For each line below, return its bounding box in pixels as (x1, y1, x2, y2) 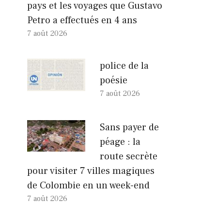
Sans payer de (100, 121, 159, 134)
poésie (100, 74, 127, 87)
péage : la (100, 135, 140, 148)
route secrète (100, 150, 157, 163)
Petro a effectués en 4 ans (27, 14, 137, 27)
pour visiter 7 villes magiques (27, 164, 155, 177)
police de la (100, 59, 149, 72)
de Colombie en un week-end (27, 179, 150, 192)
